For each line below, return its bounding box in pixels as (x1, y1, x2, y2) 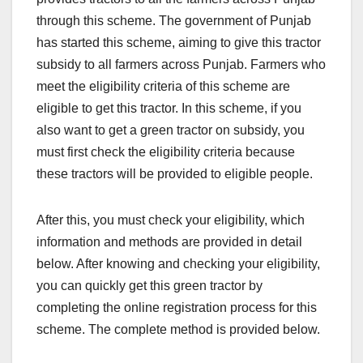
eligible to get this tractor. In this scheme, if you (36, 101, 301, 116)
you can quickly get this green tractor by (36, 279, 263, 293)
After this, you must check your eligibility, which (36, 213, 305, 228)
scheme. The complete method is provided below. (36, 322, 320, 337)
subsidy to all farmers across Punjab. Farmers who (36, 58, 326, 72)
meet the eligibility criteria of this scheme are (36, 79, 290, 94)
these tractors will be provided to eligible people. (36, 167, 313, 181)
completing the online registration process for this (36, 301, 317, 315)
